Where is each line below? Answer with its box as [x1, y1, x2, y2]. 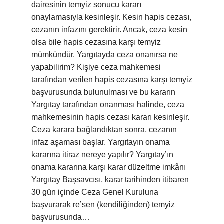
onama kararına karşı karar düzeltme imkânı [31, 163, 186, 171]
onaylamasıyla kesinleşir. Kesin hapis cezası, [31, 13, 191, 21]
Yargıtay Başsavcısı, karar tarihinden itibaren [31, 175, 189, 184]
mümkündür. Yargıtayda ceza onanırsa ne [31, 50, 178, 59]
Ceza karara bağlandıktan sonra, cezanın [31, 125, 177, 134]
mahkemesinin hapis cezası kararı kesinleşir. [31, 113, 189, 121]
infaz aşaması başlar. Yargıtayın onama [31, 138, 170, 146]
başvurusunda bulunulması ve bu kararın [31, 88, 175, 96]
